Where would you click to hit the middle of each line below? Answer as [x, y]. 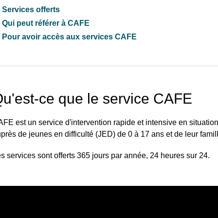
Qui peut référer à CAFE [46, 23]
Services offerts [31, 9]
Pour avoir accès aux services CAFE [69, 37]
